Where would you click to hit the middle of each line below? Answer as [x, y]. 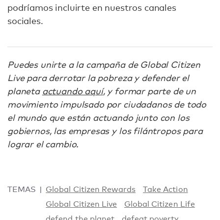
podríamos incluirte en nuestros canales [92, 7]
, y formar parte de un [150, 91]
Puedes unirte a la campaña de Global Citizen [104, 64]
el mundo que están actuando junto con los [98, 117]
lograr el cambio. [43, 144]
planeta [25, 91]
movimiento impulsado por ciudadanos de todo [107, 104]
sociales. [25, 21]
